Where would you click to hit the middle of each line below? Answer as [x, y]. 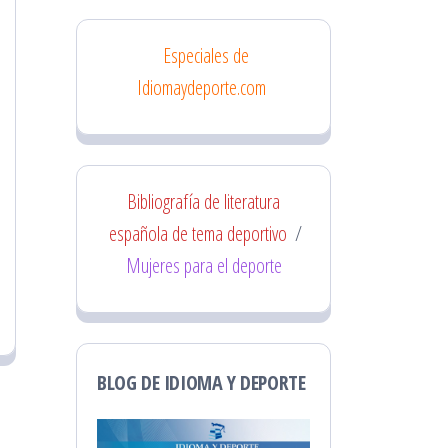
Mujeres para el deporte [203, 265]
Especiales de [205, 55]
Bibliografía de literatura [203, 201]
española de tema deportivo [198, 233]
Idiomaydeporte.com [201, 87]
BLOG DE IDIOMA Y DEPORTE [201, 382]
